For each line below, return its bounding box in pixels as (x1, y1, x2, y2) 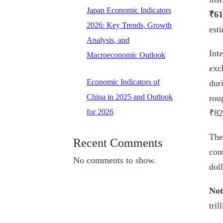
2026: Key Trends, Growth (87, 20, 172, 29)
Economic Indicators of (87, 77, 160, 86)
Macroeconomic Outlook (87, 50, 165, 59)
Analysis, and (87, 35, 129, 44)
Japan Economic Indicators (87, 5, 171, 14)
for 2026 (87, 107, 113, 116)
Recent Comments (73, 136, 162, 149)
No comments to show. (73, 155, 156, 165)
